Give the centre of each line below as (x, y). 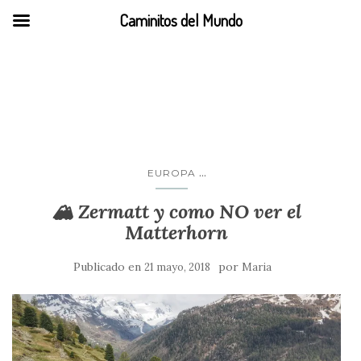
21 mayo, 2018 (177, 267)
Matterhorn (176, 232)
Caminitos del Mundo (180, 20)
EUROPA (171, 173)
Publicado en (109, 267)
